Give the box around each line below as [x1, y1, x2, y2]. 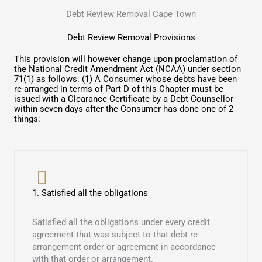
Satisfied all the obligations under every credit [32, 217, 210, 228]
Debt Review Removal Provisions [67, 32, 195, 43]
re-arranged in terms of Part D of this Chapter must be [14, 84, 223, 95]
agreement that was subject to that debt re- [32, 229, 200, 240]
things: [14, 113, 40, 125]
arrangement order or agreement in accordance [32, 242, 216, 253]
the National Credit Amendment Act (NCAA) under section [14, 64, 241, 75]
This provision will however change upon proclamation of [14, 54, 237, 65]
